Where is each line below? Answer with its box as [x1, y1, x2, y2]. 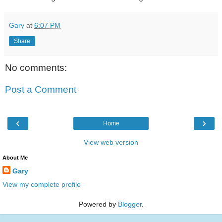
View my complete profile [2, 180, 81, 189]
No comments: [5, 62, 67, 73]
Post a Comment [5, 84, 76, 95]
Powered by [78, 200, 118, 209]
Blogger [117, 200, 142, 209]
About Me [2, 155, 28, 161]
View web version [84, 138, 138, 147]
